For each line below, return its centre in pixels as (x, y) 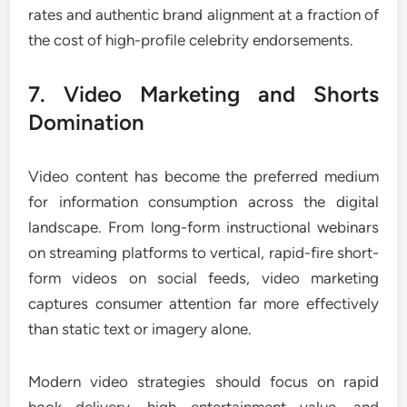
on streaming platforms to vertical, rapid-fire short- (203, 253)
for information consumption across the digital (203, 202)
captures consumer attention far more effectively (203, 303)
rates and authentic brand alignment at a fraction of (203, 15)
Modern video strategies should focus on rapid (203, 382)
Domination (87, 122)
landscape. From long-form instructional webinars (203, 227)
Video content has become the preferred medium (203, 176)
